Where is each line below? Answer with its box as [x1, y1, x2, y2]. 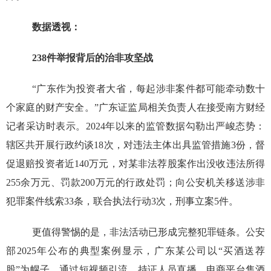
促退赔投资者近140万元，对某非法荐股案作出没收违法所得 [5, 158, 266, 169]
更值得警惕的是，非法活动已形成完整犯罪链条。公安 [31, 227, 266, 238]
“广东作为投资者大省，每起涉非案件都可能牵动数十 [31, 83, 266, 94]
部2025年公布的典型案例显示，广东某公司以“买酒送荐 [5, 246, 266, 256]
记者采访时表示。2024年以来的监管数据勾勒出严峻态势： [5, 121, 266, 132]
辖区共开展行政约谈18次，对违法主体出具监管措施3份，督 [5, 140, 266, 151]
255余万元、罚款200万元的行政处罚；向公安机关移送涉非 [5, 177, 266, 188]
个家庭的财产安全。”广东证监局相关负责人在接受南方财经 [5, 102, 266, 113]
